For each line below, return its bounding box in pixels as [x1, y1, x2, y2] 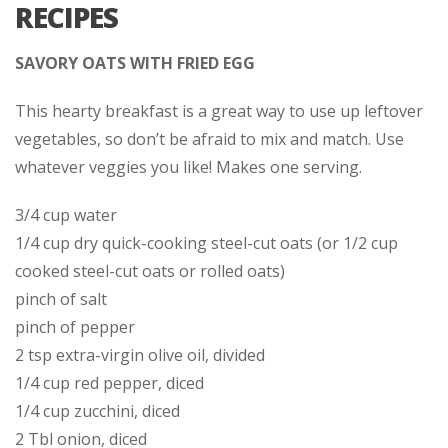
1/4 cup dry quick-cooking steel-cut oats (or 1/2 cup [15, 232, 398, 255]
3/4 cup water [15, 204, 117, 227]
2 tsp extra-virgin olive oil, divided [15, 344, 265, 367]
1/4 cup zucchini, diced [15, 400, 180, 423]
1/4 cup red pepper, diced [15, 372, 204, 395]
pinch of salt [15, 288, 107, 311]
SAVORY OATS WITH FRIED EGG [15, 52, 255, 75]
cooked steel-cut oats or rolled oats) [15, 260, 285, 283]
